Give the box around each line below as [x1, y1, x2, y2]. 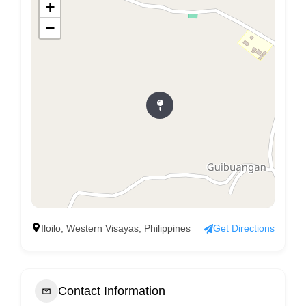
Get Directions [213, 223, 275, 234]
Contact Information [58, 283, 165, 298]
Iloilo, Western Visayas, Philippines [41, 223, 191, 234]
